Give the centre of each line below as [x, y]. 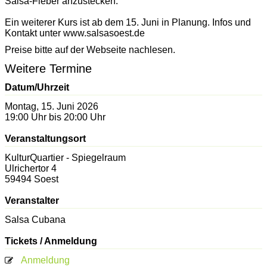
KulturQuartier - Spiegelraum [65, 157]
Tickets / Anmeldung [51, 241]
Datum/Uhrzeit [37, 87]
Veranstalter [32, 200]
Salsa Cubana [35, 219]
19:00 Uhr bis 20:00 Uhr [55, 117]
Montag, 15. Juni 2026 [52, 106]
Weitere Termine [48, 69]
